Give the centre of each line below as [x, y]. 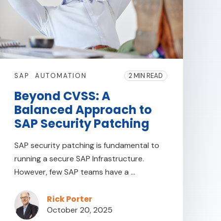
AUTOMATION [61, 75]
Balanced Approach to [83, 110]
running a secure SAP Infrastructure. [79, 158]
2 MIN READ [146, 76]
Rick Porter [69, 199]
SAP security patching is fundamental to [87, 145]
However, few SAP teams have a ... [74, 172]
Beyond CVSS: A [62, 96]
